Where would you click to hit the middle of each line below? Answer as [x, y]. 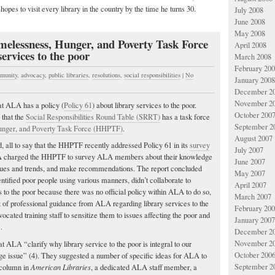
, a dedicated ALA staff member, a [144, 268]
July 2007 [249, 150]
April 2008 [250, 45]
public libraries [68, 75]
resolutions [106, 75]
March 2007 [253, 197]
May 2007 [250, 173]
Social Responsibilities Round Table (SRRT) [93, 117]
